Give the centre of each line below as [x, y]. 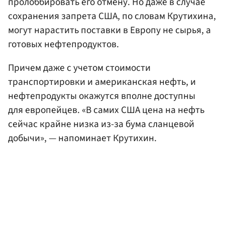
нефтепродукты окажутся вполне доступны [102, 96]
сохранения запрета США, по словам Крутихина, [112, 16]
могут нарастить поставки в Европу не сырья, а [109, 30]
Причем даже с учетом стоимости [79, 68]
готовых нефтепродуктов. [64, 44]
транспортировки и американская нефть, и [102, 82]
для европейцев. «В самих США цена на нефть [106, 110]
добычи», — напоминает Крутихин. [82, 138]
